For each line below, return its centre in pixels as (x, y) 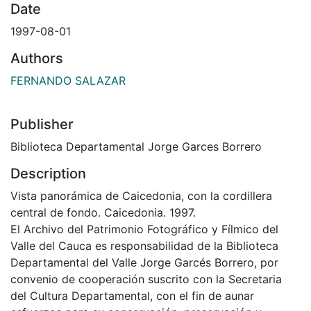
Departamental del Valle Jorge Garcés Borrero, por (144, 262)
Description (48, 173)
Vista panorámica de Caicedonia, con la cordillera (141, 195)
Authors (37, 58)
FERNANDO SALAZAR (68, 80)
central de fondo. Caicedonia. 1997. (103, 212)
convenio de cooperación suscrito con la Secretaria (146, 279)
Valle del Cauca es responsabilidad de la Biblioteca (144, 245)
